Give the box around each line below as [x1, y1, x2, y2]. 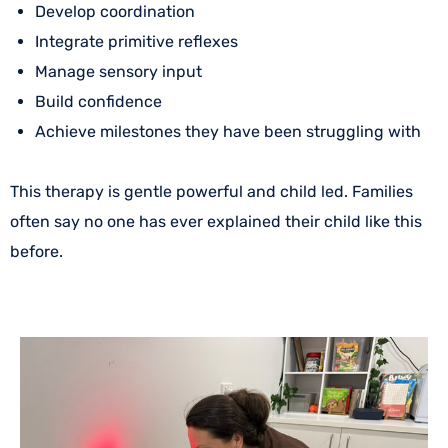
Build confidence [35, 92, 162, 112]
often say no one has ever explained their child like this [10, 212, 422, 232]
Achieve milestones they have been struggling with [35, 122, 421, 142]
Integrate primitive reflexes [35, 32, 238, 52]
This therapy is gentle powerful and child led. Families [10, 182, 413, 202]
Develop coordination [35, 2, 195, 22]
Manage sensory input [35, 62, 202, 82]
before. [10, 242, 63, 262]
